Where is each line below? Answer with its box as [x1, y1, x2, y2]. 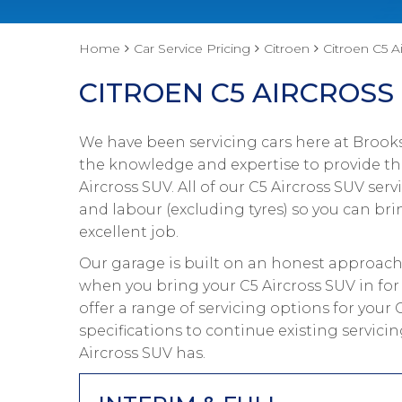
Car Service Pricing [134, 40, 250, 57]
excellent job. [79, 223, 179, 240]
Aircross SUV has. [79, 345, 205, 362]
